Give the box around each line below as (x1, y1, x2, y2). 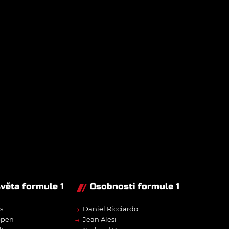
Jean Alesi (83, 215, 117, 224)
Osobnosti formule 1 (90, 181, 179, 192)
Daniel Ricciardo (83, 204, 138, 213)
